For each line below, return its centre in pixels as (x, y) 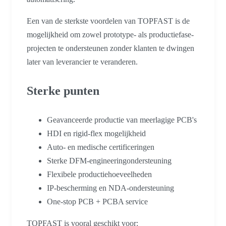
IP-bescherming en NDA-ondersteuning (110, 188)
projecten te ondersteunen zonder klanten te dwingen (110, 48)
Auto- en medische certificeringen (101, 147)
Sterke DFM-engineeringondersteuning (109, 161)
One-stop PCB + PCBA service (97, 202)
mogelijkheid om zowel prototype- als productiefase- (110, 35)
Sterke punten (63, 91)
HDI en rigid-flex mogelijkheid (96, 134)
